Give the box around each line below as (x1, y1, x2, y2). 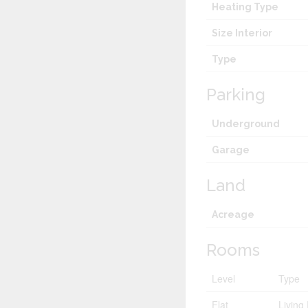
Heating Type (212, 1, 279, 13)
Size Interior (212, 27, 273, 39)
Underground (212, 118, 280, 130)
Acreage (212, 209, 255, 221)
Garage (212, 144, 250, 156)
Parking (206, 85, 266, 105)
